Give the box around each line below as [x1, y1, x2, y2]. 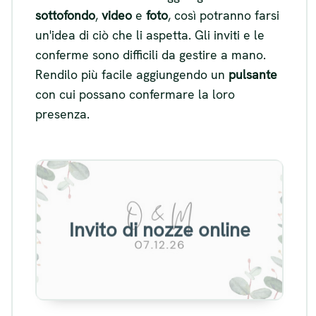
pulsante [229, 66, 277, 83]
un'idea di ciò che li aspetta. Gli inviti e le [35, 27, 265, 44]
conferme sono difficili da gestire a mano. [35, 47, 266, 63]
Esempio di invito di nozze [85, 189, 234, 207]
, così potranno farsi [168, 7, 279, 24]
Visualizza [130, 248, 189, 266]
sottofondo [35, 7, 95, 24]
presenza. [35, 106, 90, 123]
